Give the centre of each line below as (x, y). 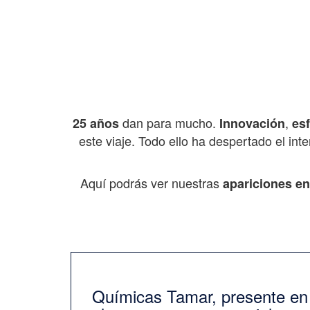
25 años (95, 124)
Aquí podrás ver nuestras (151, 183)
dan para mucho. (169, 123)
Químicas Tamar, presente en (200, 296)
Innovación (252, 124)
